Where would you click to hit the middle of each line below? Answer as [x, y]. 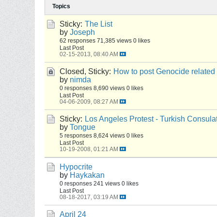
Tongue [83, 127]
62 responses [77, 40]
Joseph [82, 32]
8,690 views [109, 88]
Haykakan [87, 175]
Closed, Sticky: [85, 71]
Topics [61, 6]
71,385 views [114, 40]
